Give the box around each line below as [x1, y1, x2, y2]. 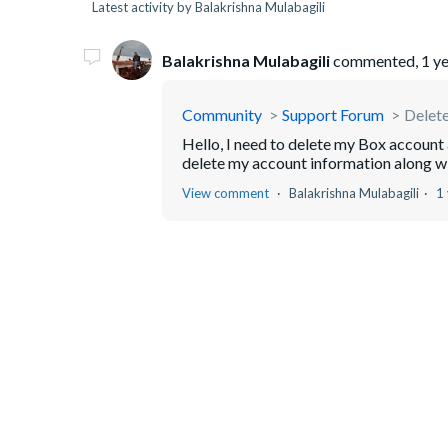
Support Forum [282, 105, 384, 124]
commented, [330, 50, 421, 70]
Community [182, 105, 262, 124]
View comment [182, 185, 269, 201]
